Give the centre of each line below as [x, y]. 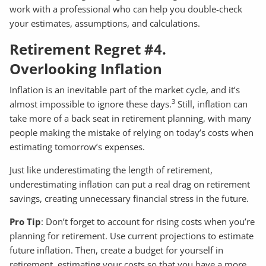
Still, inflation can [212, 104]
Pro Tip [26, 222]
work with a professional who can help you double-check [126, 9]
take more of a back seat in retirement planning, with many [131, 118]
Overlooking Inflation [86, 68]
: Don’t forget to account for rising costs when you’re [148, 222]
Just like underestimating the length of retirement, [111, 170]
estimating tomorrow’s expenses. [77, 147]
